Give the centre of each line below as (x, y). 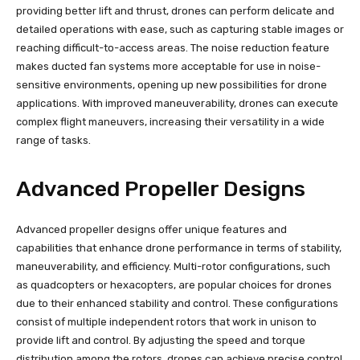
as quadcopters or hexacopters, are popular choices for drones (174, 284)
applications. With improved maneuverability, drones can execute (177, 103)
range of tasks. (53, 140)
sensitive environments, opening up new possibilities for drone (172, 84)
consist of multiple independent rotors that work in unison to (166, 321)
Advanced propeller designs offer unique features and (151, 229)
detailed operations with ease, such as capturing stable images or (180, 29)
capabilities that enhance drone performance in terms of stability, (179, 247)
